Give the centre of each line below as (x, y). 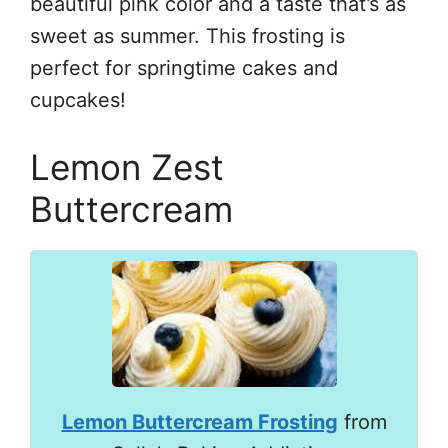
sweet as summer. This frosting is (187, 35)
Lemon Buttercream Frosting (199, 421)
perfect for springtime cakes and (184, 67)
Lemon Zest (127, 166)
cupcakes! (78, 99)
